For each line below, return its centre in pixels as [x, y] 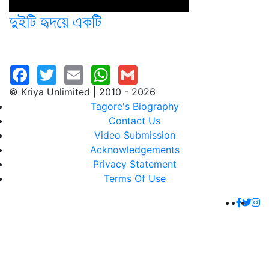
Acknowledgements [134, 150]
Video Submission [134, 135]
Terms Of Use [134, 178]
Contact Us [134, 121]
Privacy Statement [134, 164]
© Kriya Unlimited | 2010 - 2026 [82, 92]
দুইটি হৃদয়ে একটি [55, 22]
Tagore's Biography [134, 106]
